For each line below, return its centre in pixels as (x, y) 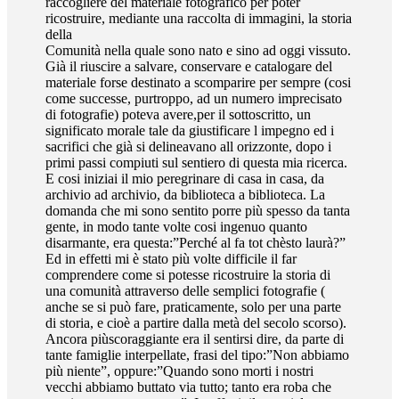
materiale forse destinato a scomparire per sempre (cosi (199, 82)
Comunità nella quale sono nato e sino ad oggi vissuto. (199, 50)
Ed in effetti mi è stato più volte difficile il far (171, 258)
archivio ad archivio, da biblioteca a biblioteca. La (186, 194)
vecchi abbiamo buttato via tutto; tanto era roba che (189, 387)
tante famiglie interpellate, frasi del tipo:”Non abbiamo (198, 354)
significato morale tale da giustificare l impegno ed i (190, 130)
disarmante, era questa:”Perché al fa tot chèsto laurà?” (198, 242)
